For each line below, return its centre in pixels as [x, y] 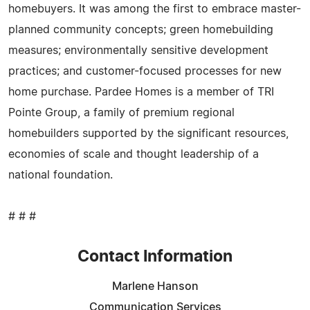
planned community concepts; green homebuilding [141, 29]
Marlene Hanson [155, 286]
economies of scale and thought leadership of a [134, 154]
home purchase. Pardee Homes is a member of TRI [141, 92]
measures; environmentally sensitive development [138, 50]
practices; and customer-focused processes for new [145, 71]
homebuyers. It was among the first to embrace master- [155, 9]
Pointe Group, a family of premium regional [121, 112]
